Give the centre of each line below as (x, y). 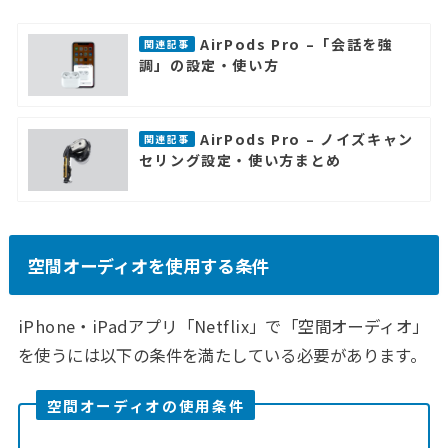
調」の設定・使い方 (209, 64)
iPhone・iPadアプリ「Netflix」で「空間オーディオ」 (223, 326)
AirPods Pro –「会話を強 (296, 43)
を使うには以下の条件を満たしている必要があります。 (222, 355)
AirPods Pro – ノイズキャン (306, 138)
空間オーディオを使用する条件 (148, 265)
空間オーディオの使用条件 (146, 405)
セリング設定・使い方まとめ (240, 159)
